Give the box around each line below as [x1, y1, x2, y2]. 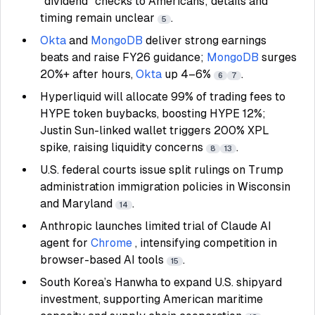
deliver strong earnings [146, 34, 266, 47]
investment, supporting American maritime [40, 292, 263, 306]
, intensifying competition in [135, 236, 277, 250]
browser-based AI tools [40, 253, 167, 266]
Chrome [91, 236, 132, 250]
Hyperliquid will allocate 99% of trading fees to [40, 90, 285, 103]
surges [262, 51, 297, 64]
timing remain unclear [40, 11, 157, 25]
